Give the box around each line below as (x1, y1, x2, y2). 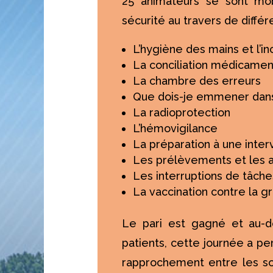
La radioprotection (133, 105, 231, 119)
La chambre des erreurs (133, 74, 261, 87)
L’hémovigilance (133, 121, 218, 135)
